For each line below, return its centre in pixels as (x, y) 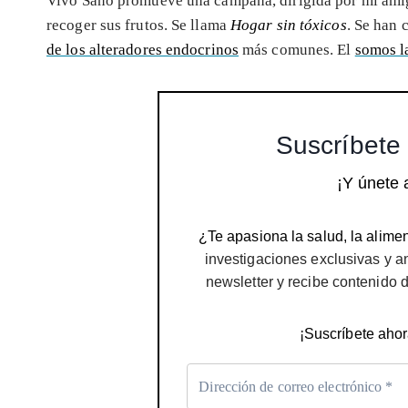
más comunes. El (296, 49)
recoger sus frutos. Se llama (138, 25)
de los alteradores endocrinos (143, 49)
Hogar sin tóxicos (288, 25)
